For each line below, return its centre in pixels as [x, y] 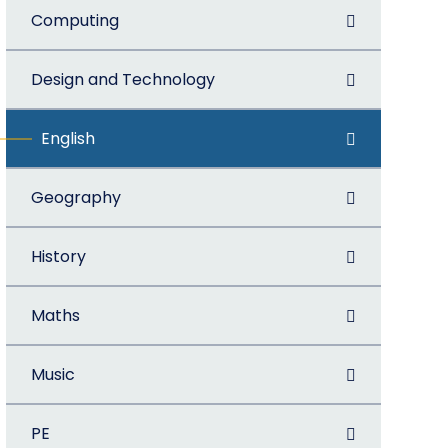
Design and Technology [122, 79]
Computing [74, 20]
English [67, 138]
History [58, 256]
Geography [75, 197]
